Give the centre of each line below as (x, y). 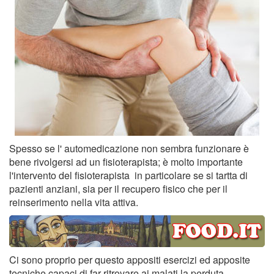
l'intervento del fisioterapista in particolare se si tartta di (128, 176)
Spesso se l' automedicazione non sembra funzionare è (129, 149)
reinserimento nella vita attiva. (74, 202)
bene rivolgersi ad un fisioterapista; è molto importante (126, 162)
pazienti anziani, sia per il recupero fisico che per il (118, 189)
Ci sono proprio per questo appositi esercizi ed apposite (130, 259)
